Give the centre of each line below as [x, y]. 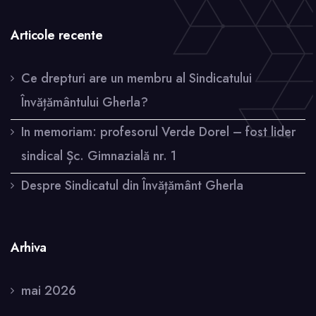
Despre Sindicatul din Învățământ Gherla [132, 186]
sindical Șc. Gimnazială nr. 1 [99, 156]
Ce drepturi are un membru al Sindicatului [136, 79]
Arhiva [29, 248]
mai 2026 [49, 291]
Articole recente [57, 36]
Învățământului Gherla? [85, 103]
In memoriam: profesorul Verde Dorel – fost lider [158, 132]
